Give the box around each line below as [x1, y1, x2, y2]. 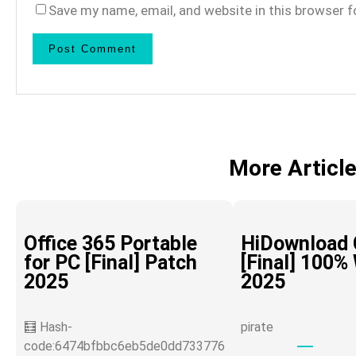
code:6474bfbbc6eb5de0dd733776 [24, 339, 225, 354]
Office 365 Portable [24, 231, 197, 255]
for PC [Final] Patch [24, 250, 197, 274]
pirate [241, 319, 273, 335]
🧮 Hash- [24, 319, 72, 335]
